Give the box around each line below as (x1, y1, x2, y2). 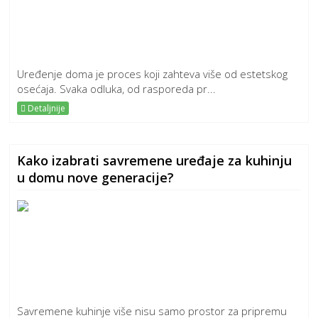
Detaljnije (26, 102, 66, 114)
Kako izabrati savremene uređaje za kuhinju (17, 152, 292, 169)
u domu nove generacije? (17, 169, 175, 186)
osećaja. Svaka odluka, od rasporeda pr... (17, 82, 216, 96)
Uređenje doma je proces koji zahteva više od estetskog (17, 67, 288, 81)
